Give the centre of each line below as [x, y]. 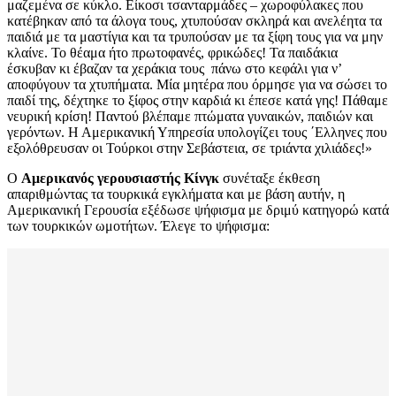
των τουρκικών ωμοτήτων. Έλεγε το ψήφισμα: [138, 226]
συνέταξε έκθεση [270, 179]
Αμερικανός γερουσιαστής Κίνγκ [120, 179]
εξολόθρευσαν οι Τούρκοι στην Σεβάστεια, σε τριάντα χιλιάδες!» [190, 148]
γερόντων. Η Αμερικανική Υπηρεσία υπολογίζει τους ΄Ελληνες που [197, 133]
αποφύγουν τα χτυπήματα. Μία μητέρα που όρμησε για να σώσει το [197, 85]
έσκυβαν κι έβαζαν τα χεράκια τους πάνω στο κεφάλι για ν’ [174, 69]
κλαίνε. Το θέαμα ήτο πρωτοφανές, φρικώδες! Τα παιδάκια [172, 53]
